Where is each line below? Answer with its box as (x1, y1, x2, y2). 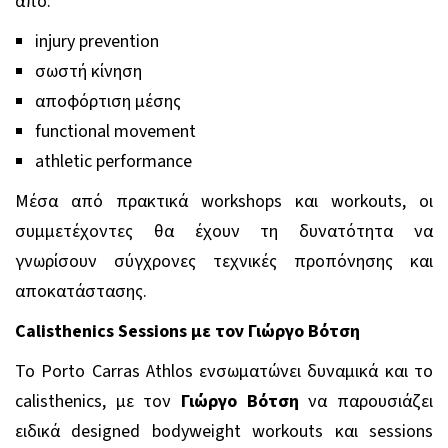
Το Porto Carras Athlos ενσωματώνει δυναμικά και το (15, 358, 433, 384)
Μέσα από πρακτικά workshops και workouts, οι (15, 188, 433, 214)
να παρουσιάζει (298, 388, 434, 414)
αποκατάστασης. (15, 278, 147, 304)
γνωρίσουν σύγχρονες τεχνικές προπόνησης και (15, 248, 433, 274)
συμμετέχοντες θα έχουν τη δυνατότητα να (15, 218, 433, 244)
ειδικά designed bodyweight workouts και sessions (15, 418, 433, 444)
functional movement (35, 118, 196, 144)
